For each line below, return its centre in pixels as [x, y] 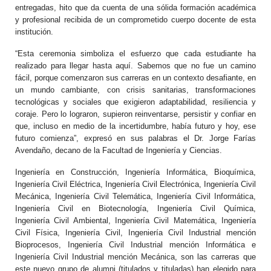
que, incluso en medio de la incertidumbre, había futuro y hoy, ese [135, 126]
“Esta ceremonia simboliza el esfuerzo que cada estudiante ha [135, 54]
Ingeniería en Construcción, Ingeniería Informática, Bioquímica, [135, 172]
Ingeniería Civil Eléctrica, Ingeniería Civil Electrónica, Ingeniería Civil [135, 184]
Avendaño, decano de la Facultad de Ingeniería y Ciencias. [119, 150]
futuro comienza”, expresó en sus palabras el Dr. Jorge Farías [135, 138]
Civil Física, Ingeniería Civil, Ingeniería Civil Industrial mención [135, 233]
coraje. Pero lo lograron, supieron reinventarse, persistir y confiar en [135, 114]
